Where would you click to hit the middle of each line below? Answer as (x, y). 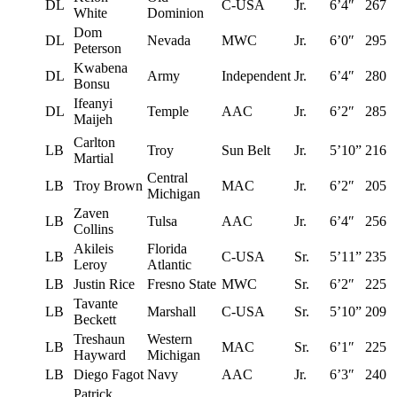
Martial (93, 158)
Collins (93, 229)
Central (167, 177)
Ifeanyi (93, 103)
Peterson (97, 48)
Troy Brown (108, 185)
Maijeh (93, 119)
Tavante (96, 303)
